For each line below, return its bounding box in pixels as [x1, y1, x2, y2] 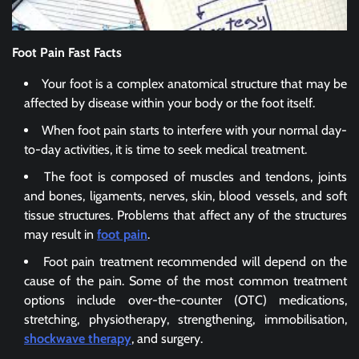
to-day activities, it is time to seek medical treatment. [24, 142, 307, 158]
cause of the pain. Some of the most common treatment [24, 273, 347, 289]
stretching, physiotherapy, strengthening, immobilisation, [24, 312, 347, 328]
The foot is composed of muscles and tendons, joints [43, 169, 348, 185]
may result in [24, 227, 97, 243]
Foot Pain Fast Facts [12, 45, 122, 61]
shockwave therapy [24, 331, 131, 347]
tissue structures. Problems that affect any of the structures [24, 208, 347, 224]
